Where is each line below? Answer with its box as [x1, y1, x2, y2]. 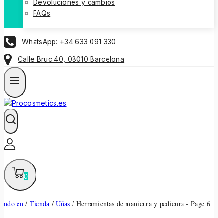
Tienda [29, 199, 50, 209]
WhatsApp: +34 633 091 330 [22, 37, 116, 46]
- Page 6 [184, 199, 210, 209]
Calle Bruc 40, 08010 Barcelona [18, 55, 125, 64]
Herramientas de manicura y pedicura [76, 199, 184, 209]
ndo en [4, 199, 23, 209]
